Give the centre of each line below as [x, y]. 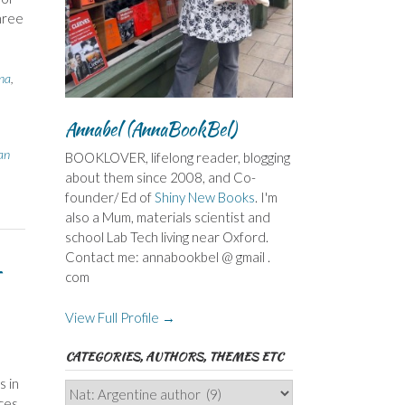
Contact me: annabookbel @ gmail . [167, 257]
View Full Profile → [120, 317]
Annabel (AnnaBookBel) [151, 129]
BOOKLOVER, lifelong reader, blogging [177, 158]
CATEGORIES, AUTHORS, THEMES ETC [174, 356]
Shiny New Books [204, 198]
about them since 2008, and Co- [160, 178]
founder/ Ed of [109, 198]
